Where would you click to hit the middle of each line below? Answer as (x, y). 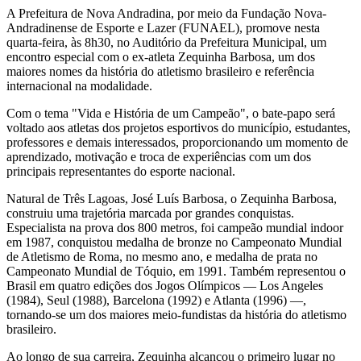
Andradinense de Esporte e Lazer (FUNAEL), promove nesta (163, 27)
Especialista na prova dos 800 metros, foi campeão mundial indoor (175, 227)
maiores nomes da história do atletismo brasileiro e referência (160, 71)
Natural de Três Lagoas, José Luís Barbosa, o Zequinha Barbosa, (172, 198)
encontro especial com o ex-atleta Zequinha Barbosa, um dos (161, 56)
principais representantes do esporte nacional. (121, 171)
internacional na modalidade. (79, 85)
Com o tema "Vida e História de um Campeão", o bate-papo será (171, 113)
